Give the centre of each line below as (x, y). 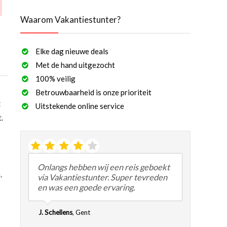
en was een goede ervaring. (86, 187)
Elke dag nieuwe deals (72, 51)
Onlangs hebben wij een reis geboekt (103, 167)
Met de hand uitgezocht (75, 65)
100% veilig (55, 79)
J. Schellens (55, 212)
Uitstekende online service (80, 106)
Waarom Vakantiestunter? (70, 20)
